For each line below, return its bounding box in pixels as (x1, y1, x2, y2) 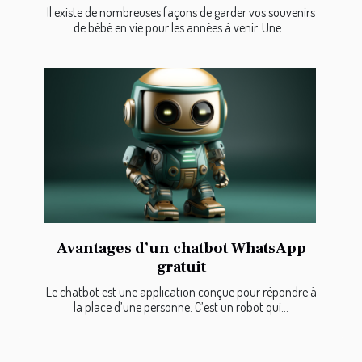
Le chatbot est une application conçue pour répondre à (45, 284, 317, 301)
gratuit (156, 257, 206, 277)
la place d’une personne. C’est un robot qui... (74, 299, 288, 316)
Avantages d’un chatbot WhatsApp (56, 238, 306, 259)
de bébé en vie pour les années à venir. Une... (74, 19, 288, 36)
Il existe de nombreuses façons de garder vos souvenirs (47, 3, 315, 20)
